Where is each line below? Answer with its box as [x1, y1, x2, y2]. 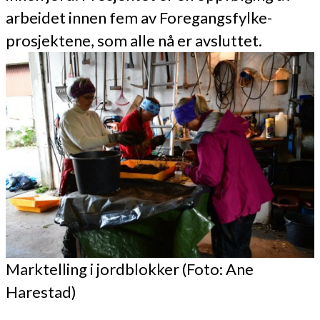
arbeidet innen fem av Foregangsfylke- [6, 7, 272, 27]
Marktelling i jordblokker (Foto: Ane [6, 259, 254, 279]
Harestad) [6, 281, 76, 301]
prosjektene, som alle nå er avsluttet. [6, 30, 262, 50]
